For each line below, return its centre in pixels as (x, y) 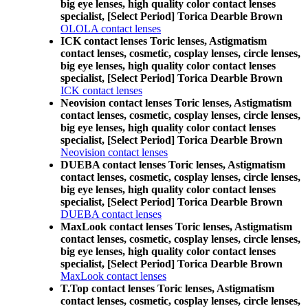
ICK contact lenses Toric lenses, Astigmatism (164, 41)
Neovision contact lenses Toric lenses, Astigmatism (176, 103)
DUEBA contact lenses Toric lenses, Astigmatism (173, 165)
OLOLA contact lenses (111, 29)
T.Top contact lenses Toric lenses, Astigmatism (167, 288)
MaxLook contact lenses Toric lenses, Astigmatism (176, 227)
